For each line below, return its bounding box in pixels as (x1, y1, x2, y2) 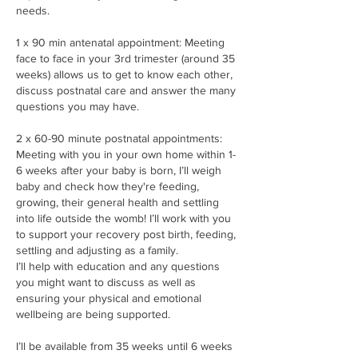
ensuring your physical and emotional (16, 291, 201, 304)
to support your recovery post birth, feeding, (16, 227, 236, 241)
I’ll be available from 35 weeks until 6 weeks (16, 339, 233, 352)
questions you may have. (16, 99, 139, 113)
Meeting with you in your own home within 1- (16, 147, 236, 161)
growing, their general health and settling (16, 195, 219, 209)
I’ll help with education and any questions (16, 259, 220, 272)
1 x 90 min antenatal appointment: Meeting (16, 35, 225, 49)
